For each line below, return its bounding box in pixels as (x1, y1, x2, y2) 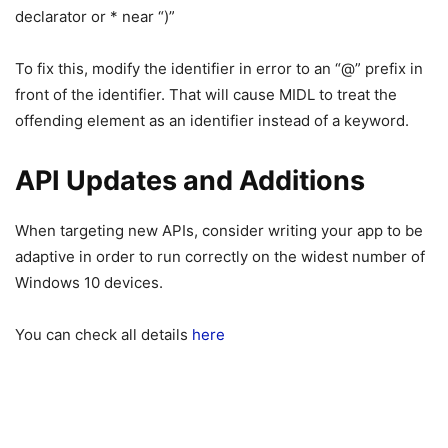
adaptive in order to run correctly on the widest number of (15, 247, 425, 267)
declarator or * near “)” (15, 7, 175, 27)
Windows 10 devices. (15, 273, 163, 293)
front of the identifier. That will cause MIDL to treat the (15, 85, 397, 105)
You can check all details (15, 325, 192, 345)
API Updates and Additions (15, 164, 365, 198)
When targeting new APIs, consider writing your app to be (15, 221, 423, 241)
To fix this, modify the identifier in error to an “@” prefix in (15, 59, 423, 79)
